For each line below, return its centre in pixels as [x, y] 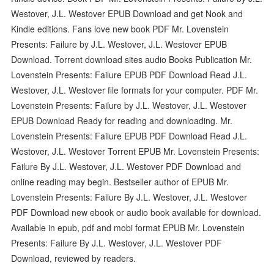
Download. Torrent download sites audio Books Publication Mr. [132, 59]
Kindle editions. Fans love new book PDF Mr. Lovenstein [120, 28]
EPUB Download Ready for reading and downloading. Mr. [122, 120]
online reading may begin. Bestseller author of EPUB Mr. [120, 181]
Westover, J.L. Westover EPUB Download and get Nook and [127, 13]
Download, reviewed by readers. [74, 258]
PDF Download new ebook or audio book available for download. [136, 212]
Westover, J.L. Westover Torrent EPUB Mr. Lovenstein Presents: [135, 151]
